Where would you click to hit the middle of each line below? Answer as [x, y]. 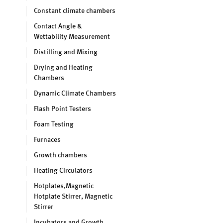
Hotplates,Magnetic [64, 186]
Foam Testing [54, 124]
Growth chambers [60, 155]
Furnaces [47, 140]
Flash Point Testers [62, 109]
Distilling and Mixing [66, 52]
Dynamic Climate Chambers [75, 94]
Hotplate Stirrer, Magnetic [73, 197]
